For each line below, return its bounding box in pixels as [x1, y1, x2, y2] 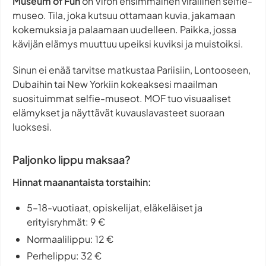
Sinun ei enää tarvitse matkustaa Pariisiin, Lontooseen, [12, 63, 251, 76]
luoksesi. [12, 120, 52, 133]
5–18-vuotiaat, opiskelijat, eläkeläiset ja [27, 201, 202, 214]
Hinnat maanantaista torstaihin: [12, 175, 151, 188]
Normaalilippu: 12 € [27, 232, 113, 245]
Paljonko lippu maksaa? [12, 152, 131, 166]
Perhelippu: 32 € [27, 249, 102, 262]
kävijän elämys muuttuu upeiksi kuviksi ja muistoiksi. [12, 37, 243, 50]
